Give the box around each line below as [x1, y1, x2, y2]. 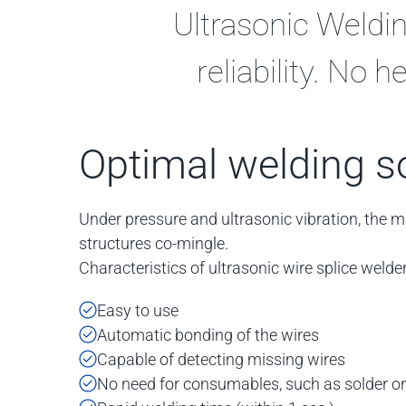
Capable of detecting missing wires [97, 350, 345, 369]
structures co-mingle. [79, 234, 228, 253]
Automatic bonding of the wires [97, 325, 319, 344]
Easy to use [97, 301, 179, 320]
